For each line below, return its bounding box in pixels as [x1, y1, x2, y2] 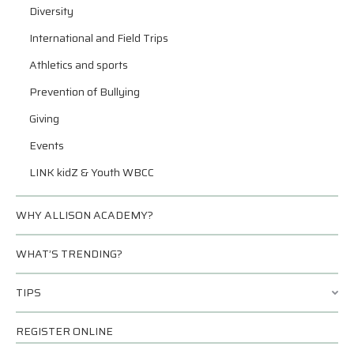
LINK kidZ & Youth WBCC [29, 163, 154, 181]
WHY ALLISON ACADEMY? [16, 205, 153, 224]
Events [29, 136, 64, 154]
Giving [29, 109, 59, 127]
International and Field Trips [29, 28, 168, 47]
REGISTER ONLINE [16, 322, 113, 340]
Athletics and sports [29, 55, 128, 73]
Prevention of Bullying [29, 82, 140, 100]
